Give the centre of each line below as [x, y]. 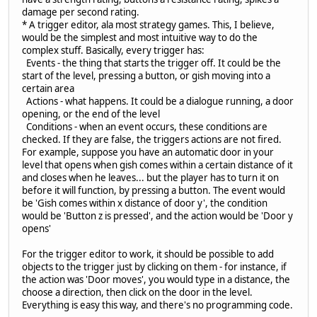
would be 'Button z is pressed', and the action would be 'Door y [157, 216]
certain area [48, 89]
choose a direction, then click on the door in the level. [137, 293]
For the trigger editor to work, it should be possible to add [148, 254]
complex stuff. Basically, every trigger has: [113, 51]
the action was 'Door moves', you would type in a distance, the [156, 280]
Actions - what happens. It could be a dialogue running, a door [158, 102]
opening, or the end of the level [91, 114]
